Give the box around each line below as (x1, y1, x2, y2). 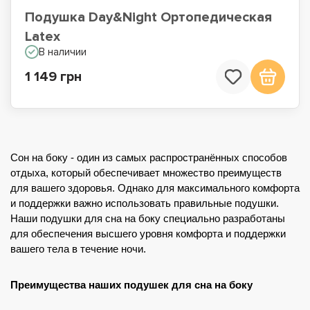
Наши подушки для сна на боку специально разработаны (10, 213, 285, 224)
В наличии (39, 46, 86, 58)
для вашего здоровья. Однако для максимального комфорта (10, 183, 300, 194)
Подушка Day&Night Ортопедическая (25, 9, 272, 26)
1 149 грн (25, 69, 82, 85)
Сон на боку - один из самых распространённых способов (10, 152, 287, 163)
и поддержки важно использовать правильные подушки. (10, 198, 279, 209)
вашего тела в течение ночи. (10, 244, 146, 255)
